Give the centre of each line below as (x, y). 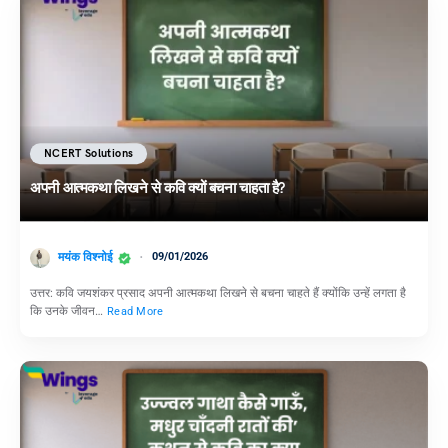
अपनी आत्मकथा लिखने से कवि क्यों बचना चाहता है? (157, 188)
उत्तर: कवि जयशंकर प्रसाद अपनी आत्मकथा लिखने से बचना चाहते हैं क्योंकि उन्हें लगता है (218, 292)
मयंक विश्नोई (85, 257)
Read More (135, 311)
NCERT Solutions (89, 154)
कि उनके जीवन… (68, 310)
